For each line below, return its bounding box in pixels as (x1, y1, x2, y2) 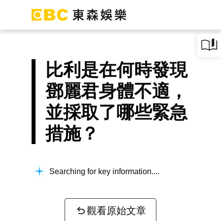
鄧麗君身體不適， (45, 81, 187, 101)
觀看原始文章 (87, 205, 146, 216)
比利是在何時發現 (45, 60, 187, 80)
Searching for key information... (49, 167, 157, 176)
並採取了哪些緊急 (45, 102, 187, 122)
